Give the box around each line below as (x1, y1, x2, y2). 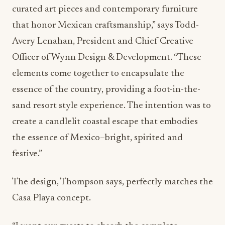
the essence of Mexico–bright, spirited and (12, 108, 183, 118)
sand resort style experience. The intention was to (12, 76, 211, 85)
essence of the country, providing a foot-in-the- (12, 60, 200, 69)
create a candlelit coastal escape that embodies (12, 92, 198, 101)
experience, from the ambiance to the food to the (12, 212, 207, 222)
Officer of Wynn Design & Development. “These (12, 28, 201, 37)
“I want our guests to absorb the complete (12, 196, 178, 206)
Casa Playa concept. (12, 168, 91, 178)
